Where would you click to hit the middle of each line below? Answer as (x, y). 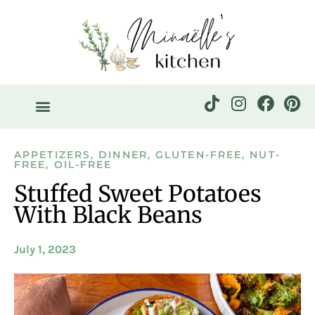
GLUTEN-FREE (199, 154)
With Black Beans (108, 215)
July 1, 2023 (45, 249)
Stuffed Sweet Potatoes (138, 194)
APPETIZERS (52, 154)
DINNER (123, 154)
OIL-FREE (83, 164)
